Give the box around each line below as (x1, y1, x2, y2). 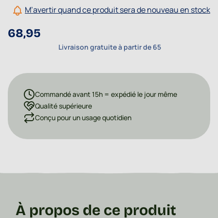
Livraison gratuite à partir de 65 (58, 42, 161, 52)
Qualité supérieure (35, 101, 92, 111)
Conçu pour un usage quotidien (35, 113, 131, 123)
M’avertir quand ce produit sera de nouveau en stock (25, 4, 210, 15)
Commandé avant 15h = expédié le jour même (35, 90, 177, 99)
